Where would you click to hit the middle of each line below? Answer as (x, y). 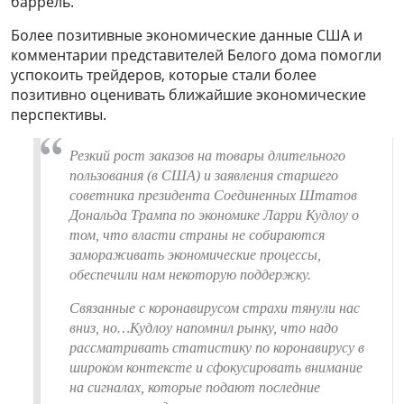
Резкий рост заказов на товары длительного (207, 156)
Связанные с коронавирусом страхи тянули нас (215, 308)
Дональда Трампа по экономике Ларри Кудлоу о (214, 216)
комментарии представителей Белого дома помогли (196, 55)
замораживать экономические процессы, (195, 255)
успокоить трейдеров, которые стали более (164, 75)
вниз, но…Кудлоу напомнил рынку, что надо (204, 328)
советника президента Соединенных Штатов (213, 196)
